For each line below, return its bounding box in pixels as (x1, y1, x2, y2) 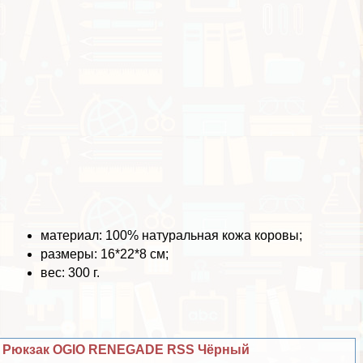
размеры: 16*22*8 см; (41, 246, 169, 261)
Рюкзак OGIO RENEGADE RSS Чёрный (2, 342, 250, 357)
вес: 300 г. (41, 265, 100, 280)
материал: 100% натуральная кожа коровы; (41, 228, 302, 242)
